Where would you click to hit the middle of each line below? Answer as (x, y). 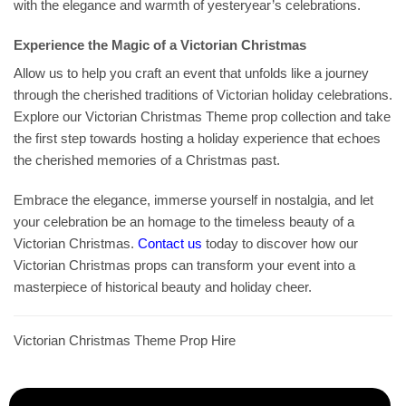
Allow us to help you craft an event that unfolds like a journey (191, 73)
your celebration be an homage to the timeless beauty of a (184, 221)
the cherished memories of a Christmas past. (147, 160)
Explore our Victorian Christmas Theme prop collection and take (202, 117)
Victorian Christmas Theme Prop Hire (125, 341)
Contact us (170, 243)
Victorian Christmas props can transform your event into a (184, 265)
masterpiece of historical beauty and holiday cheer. (163, 286)
